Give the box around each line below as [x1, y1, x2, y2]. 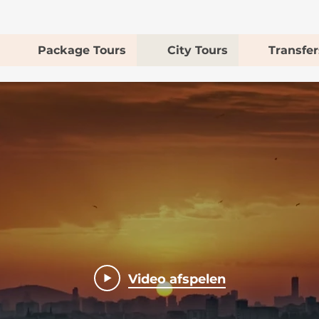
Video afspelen [127, 271, 226, 287]
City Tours [167, 43, 228, 57]
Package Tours [38, 43, 126, 57]
